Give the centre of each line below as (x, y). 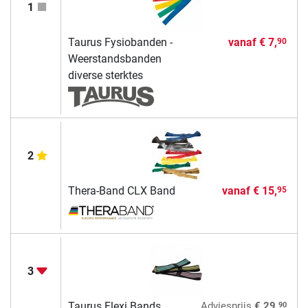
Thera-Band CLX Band (121, 191)
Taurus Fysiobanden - (120, 43)
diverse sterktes (105, 76)
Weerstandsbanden (114, 59)
